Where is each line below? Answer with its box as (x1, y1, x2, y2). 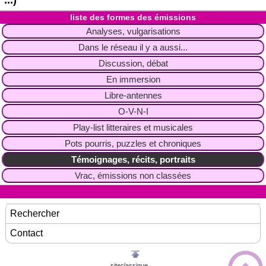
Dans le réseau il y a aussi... (78, 42, 188, 52)
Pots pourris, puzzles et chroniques (65, 138, 201, 148)
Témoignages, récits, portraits (71, 154, 195, 164)
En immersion (106, 74, 160, 84)
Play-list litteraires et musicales (73, 122, 193, 132)
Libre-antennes (104, 90, 162, 100)
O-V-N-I (118, 106, 148, 116)
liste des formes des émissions (70, 12, 196, 22)
